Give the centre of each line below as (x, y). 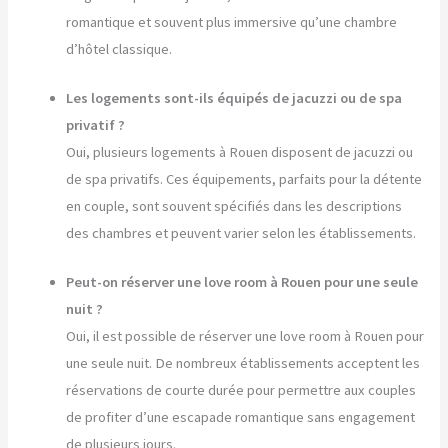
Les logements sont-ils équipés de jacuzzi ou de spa (234, 98)
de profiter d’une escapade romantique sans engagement (241, 417)
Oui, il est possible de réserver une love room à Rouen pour (245, 336)
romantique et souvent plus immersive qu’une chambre (232, 22)
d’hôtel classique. (119, 49)
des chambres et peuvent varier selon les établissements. (241, 233)
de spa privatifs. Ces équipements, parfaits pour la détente (244, 179)
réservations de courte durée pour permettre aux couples (241, 390)
